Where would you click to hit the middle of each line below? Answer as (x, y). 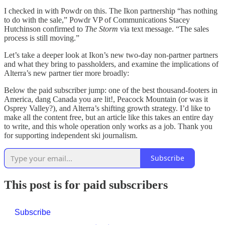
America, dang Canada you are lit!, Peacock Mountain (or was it (106, 99)
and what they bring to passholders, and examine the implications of (111, 64)
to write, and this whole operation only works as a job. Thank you (108, 126)
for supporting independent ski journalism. (71, 135)
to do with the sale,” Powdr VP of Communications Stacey (97, 20)
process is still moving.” (42, 38)
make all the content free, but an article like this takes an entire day (109, 117)
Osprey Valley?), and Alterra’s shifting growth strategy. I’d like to (107, 108)
